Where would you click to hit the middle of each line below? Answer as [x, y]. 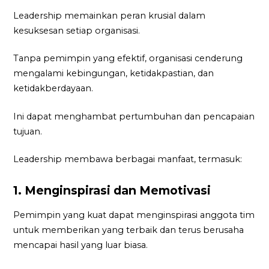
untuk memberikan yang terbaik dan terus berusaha [129, 230]
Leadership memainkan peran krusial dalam [110, 15]
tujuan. [29, 131]
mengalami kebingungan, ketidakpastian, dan [114, 74]
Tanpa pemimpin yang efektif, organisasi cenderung [128, 59]
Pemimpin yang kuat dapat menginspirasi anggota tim [134, 215]
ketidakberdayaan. [55, 89]
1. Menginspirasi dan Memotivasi [114, 191]
